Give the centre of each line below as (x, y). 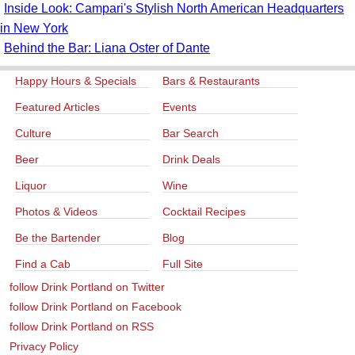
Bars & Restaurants (212, 81)
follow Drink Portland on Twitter (87, 287)
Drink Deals (192, 160)
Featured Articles (57, 107)
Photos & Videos (56, 212)
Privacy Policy (44, 347)
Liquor (31, 186)
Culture (33, 134)
